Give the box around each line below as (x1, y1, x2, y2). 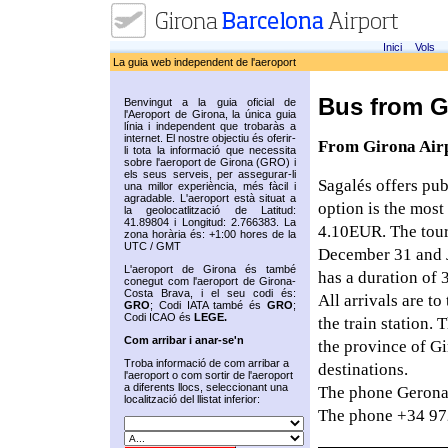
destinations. (318, 360, 408, 380)
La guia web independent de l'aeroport (113, 56, 296, 68)
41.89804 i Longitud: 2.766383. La (124, 216, 296, 228)
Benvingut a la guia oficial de (124, 96, 296, 108)
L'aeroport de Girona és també (124, 263, 296, 275)
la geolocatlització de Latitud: (124, 204, 296, 216)
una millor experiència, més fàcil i (124, 180, 296, 192)
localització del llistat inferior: (124, 393, 260, 405)
